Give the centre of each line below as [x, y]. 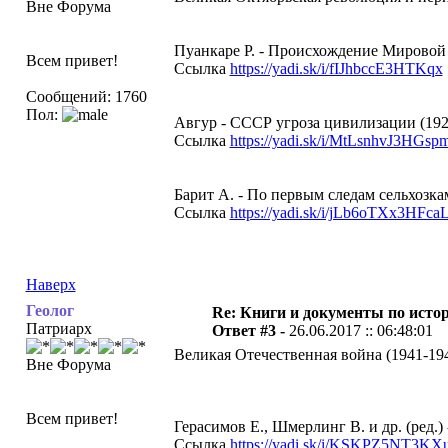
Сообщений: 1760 [86, 96]
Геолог [49, 310]
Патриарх [58, 328]
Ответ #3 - [250, 330]
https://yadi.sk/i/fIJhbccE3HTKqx [336, 68]
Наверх [50, 284]
